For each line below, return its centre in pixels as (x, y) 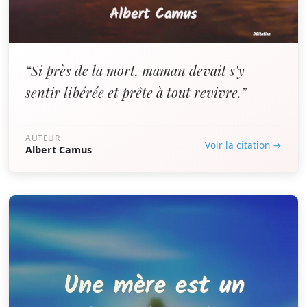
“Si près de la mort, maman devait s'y (135, 70)
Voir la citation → (243, 145)
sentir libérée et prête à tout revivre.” (136, 92)
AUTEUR (43, 138)
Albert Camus (59, 150)
